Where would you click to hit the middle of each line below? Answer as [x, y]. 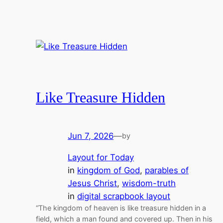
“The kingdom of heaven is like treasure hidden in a [121, 208]
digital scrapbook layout [124, 196]
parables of [167, 170]
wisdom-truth [149, 183]
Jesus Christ [92, 183]
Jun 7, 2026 [91, 136]
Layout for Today [101, 158]
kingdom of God [109, 170]
